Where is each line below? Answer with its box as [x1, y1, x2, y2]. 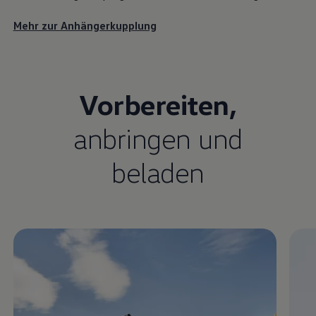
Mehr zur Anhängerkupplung [13, 18, 157, 32]
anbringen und [73, 120, 243, 155]
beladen [111, 154, 205, 189]
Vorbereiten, [79, 86, 237, 121]
